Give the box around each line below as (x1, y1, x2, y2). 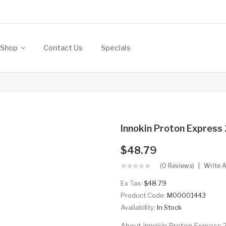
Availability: (121, 203, 157, 211)
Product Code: (121, 191, 167, 199)
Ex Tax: (121, 179, 144, 187)
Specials (101, 43, 131, 52)
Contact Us (43, 43, 83, 52)
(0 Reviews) (160, 162, 194, 169)
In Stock (157, 203, 182, 211)
